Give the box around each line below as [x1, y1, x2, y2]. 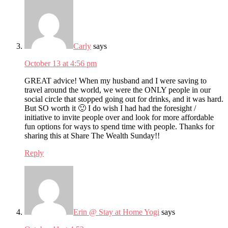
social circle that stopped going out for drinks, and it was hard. [24, 94, 223, 103]
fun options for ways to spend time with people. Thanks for [24, 122, 214, 131]
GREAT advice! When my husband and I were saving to [24, 76, 207, 85]
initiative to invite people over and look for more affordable [24, 112, 214, 122]
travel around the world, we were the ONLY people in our [24, 85, 211, 94]
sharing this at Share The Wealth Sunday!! [24, 131, 160, 140]
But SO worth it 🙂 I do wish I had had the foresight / [24, 103, 196, 112]
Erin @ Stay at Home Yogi [73, 207, 159, 216]
